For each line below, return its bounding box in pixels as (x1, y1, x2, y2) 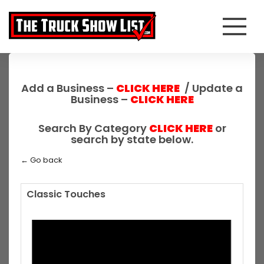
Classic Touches (27, 187, 105, 201)
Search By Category (38, 121, 149, 136)
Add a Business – (21, 81, 116, 95)
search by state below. (71, 132, 193, 147)
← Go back (21, 154, 62, 166)
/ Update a (180, 81, 243, 95)
